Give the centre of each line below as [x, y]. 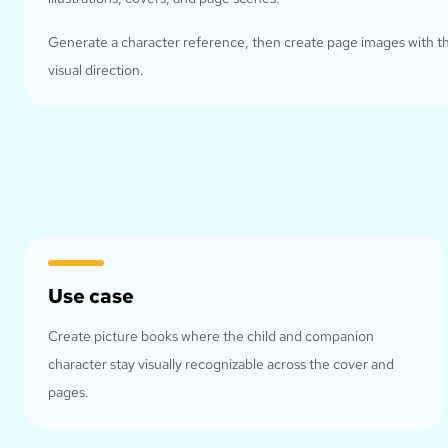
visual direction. [96, 70]
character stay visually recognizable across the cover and [221, 364]
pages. [68, 392]
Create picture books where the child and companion [211, 336]
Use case [91, 296]
